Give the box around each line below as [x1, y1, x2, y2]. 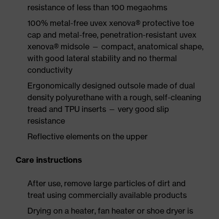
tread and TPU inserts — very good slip [27, 104, 169, 114]
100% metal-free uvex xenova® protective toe [27, 18, 194, 28]
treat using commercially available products [27, 190, 187, 200]
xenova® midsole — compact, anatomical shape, [27, 42, 203, 51]
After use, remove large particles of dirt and [27, 178, 186, 188]
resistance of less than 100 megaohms [27, 2, 167, 12]
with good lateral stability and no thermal [27, 53, 177, 63]
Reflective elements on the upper [27, 131, 148, 141]
